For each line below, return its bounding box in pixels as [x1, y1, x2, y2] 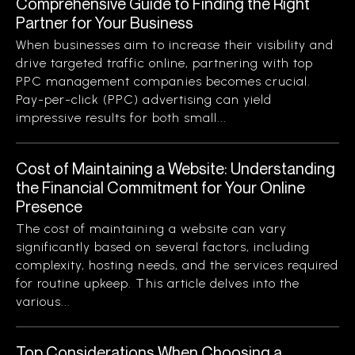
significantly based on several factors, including [16, 239, 311, 254]
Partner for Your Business [16, 13, 193, 32]
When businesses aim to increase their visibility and [16, 37, 334, 52]
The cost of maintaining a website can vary [16, 221, 288, 236]
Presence [16, 197, 82, 216]
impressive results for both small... [16, 110, 227, 125]
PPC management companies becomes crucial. [16, 74, 311, 89]
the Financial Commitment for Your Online [16, 177, 305, 197]
